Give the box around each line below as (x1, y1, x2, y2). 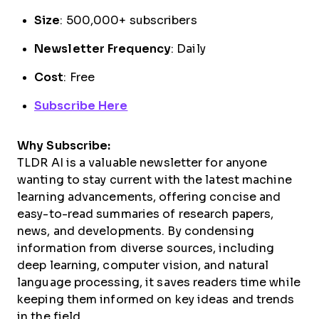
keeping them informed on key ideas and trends (17, 293, 295, 305)
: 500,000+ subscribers (60, 14, 197, 26)
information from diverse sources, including (17, 241, 275, 254)
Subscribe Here (34, 99, 128, 112)
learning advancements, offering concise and (17, 190, 281, 203)
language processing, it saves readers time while (17, 276, 300, 288)
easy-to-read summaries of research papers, (17, 207, 274, 220)
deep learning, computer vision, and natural (17, 258, 269, 271)
